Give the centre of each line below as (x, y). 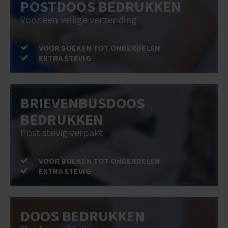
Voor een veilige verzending (79, 20)
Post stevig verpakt (62, 133)
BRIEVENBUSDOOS (83, 103)
